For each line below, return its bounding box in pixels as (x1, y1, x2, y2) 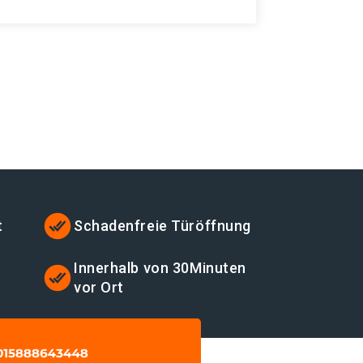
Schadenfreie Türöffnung (74, 217, 251, 234)
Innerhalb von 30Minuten (74, 259, 246, 276)
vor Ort (74, 279, 124, 296)
